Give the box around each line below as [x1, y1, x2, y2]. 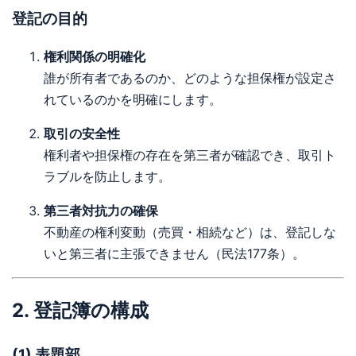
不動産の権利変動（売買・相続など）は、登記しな [44, 224, 336, 241]
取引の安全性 [44, 126, 120, 142]
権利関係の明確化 [44, 48, 145, 65]
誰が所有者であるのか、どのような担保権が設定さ [44, 70, 336, 87]
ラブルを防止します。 [44, 168, 171, 185]
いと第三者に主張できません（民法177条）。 [44, 246, 305, 262]
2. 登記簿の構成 [12, 299, 149, 323]
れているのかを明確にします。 [44, 91, 222, 108]
